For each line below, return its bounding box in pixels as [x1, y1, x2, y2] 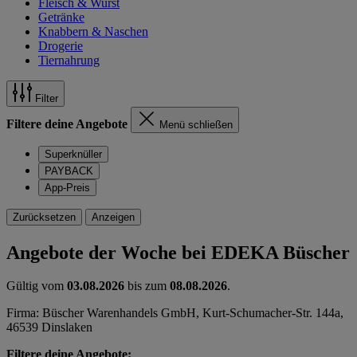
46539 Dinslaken [6, 320, 92, 335]
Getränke [38, 10, 84, 24]
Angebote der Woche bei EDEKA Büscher [6, 241, 350, 263]
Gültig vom [6, 279, 67, 293]
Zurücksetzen [13, 210, 76, 223]
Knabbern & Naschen [38, 24, 148, 38]
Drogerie [38, 38, 83, 53]
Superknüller [45, 147, 102, 160]
